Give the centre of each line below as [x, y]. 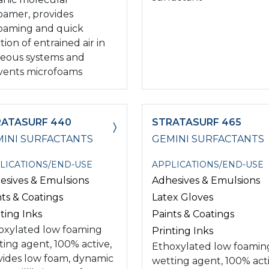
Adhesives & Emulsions [206, 180]
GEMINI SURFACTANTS [208, 139]
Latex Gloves [183, 197]
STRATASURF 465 [197, 122]
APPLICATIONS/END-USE [208, 164]
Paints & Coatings [193, 214]
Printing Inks [183, 231]
